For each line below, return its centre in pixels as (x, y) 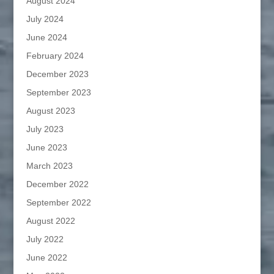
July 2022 (45, 239)
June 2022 (46, 257)
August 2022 (50, 220)
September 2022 (58, 202)
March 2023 (49, 165)
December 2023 (57, 74)
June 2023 (46, 147)
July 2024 (45, 19)
